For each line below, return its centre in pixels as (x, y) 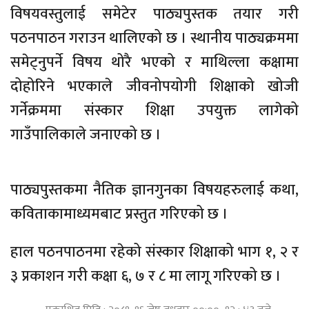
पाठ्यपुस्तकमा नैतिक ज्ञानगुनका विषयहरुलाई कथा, (154, 190)
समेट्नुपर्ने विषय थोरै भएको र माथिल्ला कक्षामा (154, 63)
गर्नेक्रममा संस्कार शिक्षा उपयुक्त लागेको (154, 111)
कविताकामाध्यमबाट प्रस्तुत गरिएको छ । (119, 215)
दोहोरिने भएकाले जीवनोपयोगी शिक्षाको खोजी (154, 87)
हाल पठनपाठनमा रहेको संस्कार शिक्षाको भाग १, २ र (154, 252)
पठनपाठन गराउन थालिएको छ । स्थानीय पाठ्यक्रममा (154, 39)
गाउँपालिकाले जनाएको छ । (86, 135)
